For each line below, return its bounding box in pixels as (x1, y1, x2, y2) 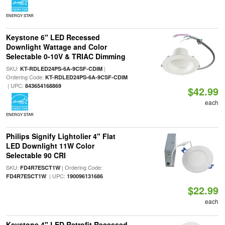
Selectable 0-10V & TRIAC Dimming (6, 51, 126, 61)
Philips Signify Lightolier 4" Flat (6, 131, 116, 141)
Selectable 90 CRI (6, 150, 66, 160)
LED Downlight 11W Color (6, 141, 94, 151)
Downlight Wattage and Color (6, 42, 107, 52)
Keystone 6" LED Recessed (6, 32, 100, 42)
